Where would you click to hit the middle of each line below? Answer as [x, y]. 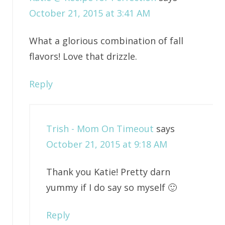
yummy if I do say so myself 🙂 [111, 188]
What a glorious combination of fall [106, 41]
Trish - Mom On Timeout [100, 129]
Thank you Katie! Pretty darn [108, 172]
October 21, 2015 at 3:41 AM [89, 13]
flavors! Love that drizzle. [83, 57]
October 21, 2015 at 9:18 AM [106, 144]
